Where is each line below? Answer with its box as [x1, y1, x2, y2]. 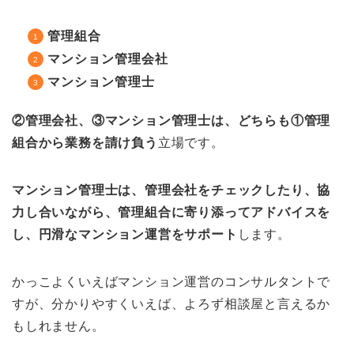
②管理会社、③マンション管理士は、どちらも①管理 [12, 113, 331, 127]
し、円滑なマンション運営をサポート [12, 227, 238, 241]
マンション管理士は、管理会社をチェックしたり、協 [12, 183, 331, 197]
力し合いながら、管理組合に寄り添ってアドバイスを [12, 205, 331, 219]
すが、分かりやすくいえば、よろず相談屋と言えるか [12, 296, 331, 311]
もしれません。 [12, 318, 105, 333]
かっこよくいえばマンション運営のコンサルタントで [12, 274, 331, 288]
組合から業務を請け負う [12, 135, 158, 149]
